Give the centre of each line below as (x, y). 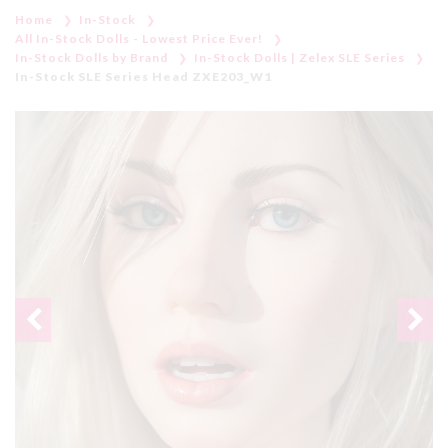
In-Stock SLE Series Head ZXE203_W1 (143, 76)
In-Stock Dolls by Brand (91, 57)
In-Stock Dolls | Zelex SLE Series (299, 57)
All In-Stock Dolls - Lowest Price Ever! (139, 38)
